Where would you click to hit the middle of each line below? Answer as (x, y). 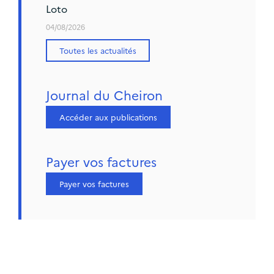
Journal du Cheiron (104, 95)
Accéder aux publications (108, 117)
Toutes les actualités (98, 50)
